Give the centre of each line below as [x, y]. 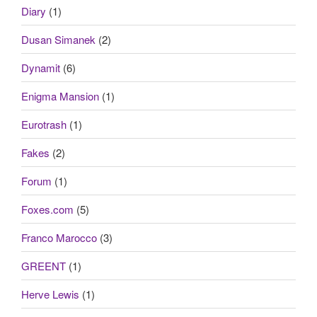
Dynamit [41, 67]
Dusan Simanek [58, 39]
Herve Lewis [50, 294]
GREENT [44, 265]
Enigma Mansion [60, 96]
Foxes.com [47, 209]
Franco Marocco [59, 237]
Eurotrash [44, 124]
